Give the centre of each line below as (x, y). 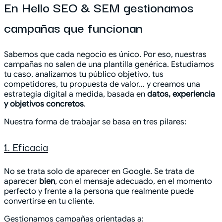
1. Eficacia (26, 146)
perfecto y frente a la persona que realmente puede (99, 191)
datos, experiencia (181, 94)
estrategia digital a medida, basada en (76, 94)
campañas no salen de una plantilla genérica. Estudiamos (109, 64)
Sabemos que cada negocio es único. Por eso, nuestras (105, 54)
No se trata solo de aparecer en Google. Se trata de (99, 171)
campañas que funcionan (73, 27)
